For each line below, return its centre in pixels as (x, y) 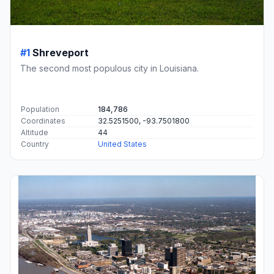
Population (40, 109)
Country (35, 144)
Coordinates (43, 120)
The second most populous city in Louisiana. (109, 68)
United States (122, 144)
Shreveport (61, 52)
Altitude (35, 132)
